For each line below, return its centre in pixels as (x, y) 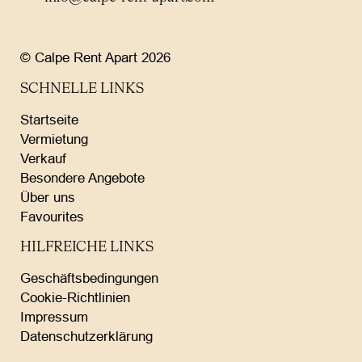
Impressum (54, 318)
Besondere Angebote (82, 179)
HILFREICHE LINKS (87, 248)
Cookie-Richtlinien (75, 298)
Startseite (49, 120)
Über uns (48, 198)
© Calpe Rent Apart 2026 (95, 58)
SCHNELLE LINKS (82, 90)
